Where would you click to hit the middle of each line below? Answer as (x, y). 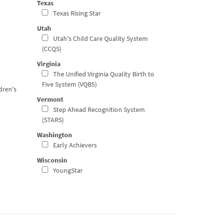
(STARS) (53, 120)
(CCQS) (52, 49)
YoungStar (67, 170)
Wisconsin (52, 160)
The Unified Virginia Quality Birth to (103, 74)
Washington (54, 135)
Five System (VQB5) (69, 84)
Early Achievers (74, 145)
